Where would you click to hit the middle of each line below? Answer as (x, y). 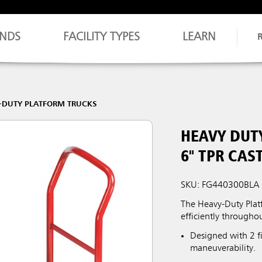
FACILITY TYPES (102, 37)
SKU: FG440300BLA (220, 185)
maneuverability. (223, 249)
